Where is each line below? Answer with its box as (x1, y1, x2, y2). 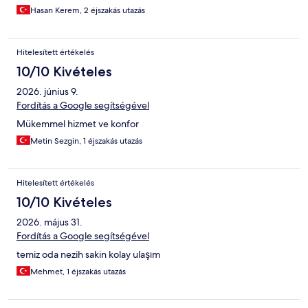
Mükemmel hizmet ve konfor (16, 118, 139, 131)
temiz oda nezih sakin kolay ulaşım (16, 248, 160, 261)
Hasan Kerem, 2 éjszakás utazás (30, 5, 145, 16)
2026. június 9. (16, 85, 78, 98)
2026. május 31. (16, 216, 82, 229)
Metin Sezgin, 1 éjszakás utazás (30, 135, 142, 147)
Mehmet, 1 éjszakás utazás (30, 266, 126, 278)
